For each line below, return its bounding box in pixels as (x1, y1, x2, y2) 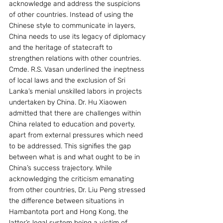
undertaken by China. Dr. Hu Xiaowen (9, 98, 128, 107)
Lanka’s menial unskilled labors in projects (9, 87, 144, 96)
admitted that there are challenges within (9, 109, 143, 117)
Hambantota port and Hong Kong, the (9, 208, 130, 216)
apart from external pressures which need (9, 131, 145, 139)
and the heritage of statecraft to (9, 43, 114, 52)
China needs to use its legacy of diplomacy (9, 32, 147, 41)
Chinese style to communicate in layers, (9, 21, 137, 30)
